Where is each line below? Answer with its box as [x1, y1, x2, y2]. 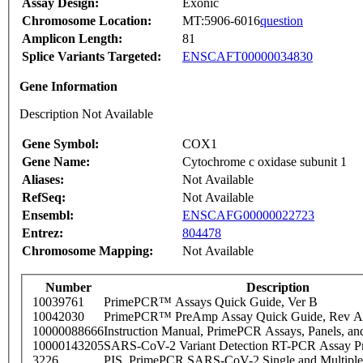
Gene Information [19, 79, 117, 94]
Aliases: [22, 173, 64, 187]
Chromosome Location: [22, 14, 152, 28]
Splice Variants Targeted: [22, 49, 161, 64]
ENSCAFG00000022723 [182, 208, 314, 223]
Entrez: [22, 226, 63, 241]
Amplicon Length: [22, 32, 122, 46]
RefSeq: [22, 190, 66, 205]
